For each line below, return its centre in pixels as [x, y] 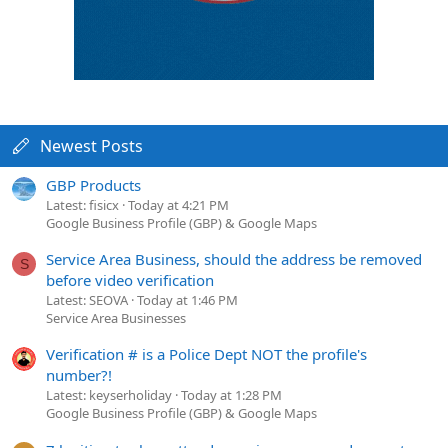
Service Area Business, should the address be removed [234, 258]
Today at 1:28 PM [231, 395]
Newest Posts [91, 146]
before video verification [130, 279]
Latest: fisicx [82, 204]
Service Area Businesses [116, 317]
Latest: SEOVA [87, 299]
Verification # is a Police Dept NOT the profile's [206, 354]
